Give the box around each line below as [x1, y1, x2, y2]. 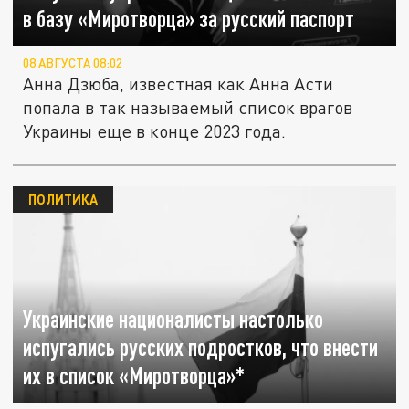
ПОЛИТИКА [27, 191, 98, 208]
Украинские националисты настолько [23, 306, 324, 333]
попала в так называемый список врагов [23, 97, 353, 119]
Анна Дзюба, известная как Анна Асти [23, 73, 334, 95]
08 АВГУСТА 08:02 [23, 56, 123, 71]
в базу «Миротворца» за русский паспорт [23, 5, 355, 33]
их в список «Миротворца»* [23, 362, 246, 390]
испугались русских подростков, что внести [23, 334, 379, 362]
